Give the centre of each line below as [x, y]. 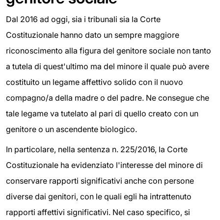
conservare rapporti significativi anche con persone [100, 181]
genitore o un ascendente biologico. [71, 129]
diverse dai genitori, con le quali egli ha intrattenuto [99, 197]
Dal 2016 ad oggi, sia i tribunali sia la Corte [83, 19]
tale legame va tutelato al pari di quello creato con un [102, 113]
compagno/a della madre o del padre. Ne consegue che [108, 97]
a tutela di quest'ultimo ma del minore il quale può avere [108, 66]
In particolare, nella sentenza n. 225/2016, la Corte [97, 150]
